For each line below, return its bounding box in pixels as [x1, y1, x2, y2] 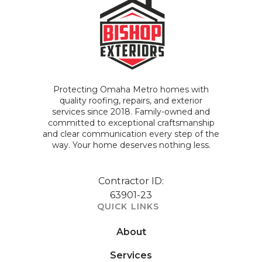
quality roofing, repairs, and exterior [60, 95, 202, 106]
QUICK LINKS [97, 201, 160, 212]
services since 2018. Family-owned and [52, 106, 210, 117]
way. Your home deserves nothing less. [51, 139, 211, 150]
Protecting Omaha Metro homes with [53, 84, 209, 95]
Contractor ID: [98, 175, 164, 187]
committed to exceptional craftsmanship [47, 117, 215, 128]
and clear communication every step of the [43, 128, 219, 139]
